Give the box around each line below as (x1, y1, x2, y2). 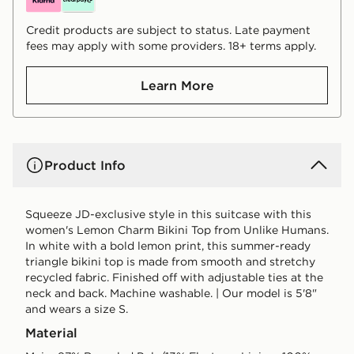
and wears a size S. (25, 301, 128, 316)
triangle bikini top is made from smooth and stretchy (25, 254, 315, 269)
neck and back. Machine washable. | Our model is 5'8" (25, 285, 317, 300)
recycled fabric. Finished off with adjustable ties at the (25, 269, 323, 284)
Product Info (44, 156, 126, 173)
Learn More (140, 77, 214, 93)
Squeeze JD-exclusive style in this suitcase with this (25, 206, 311, 221)
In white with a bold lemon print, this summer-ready (25, 238, 311, 253)
